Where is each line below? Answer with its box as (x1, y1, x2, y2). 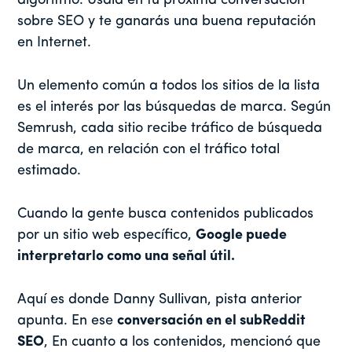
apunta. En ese (17, 313, 118, 329)
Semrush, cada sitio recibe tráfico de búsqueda (17, 121, 323, 137)
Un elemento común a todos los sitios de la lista (17, 79, 321, 94)
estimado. (17, 163, 82, 179)
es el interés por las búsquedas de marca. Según (17, 100, 332, 115)
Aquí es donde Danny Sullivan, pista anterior (17, 292, 302, 308)
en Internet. (17, 35, 92, 51)
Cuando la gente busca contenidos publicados (17, 207, 314, 222)
